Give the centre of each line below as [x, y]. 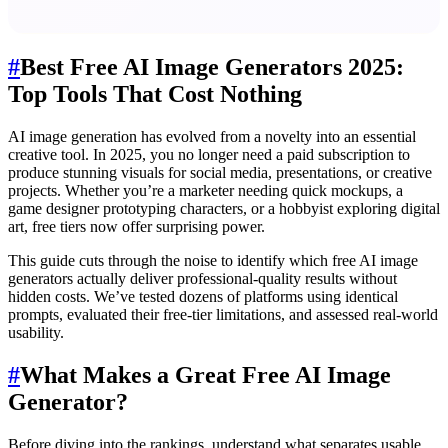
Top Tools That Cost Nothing [155, 93]
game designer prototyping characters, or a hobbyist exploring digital [224, 208]
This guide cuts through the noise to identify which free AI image [213, 260]
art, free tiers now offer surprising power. [136, 226]
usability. [36, 332]
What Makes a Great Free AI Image [205, 374]
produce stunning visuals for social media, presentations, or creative [220, 172]
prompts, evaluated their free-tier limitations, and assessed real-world [223, 314]
